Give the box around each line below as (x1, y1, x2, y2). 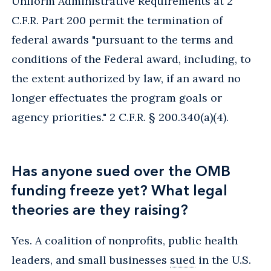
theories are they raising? (11, 200, 188, 218)
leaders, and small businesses (11, 252, 170, 267)
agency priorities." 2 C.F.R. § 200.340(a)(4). (11, 109, 229, 124)
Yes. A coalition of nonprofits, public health (11, 233, 238, 247)
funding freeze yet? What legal (11, 181, 227, 199)
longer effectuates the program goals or (11, 90, 222, 105)
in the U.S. (195, 252, 251, 267)
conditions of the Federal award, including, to (11, 51, 251, 66)
